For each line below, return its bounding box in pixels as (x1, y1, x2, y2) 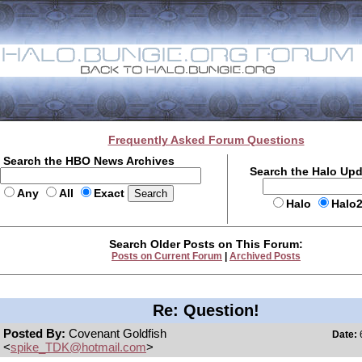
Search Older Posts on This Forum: (109, 238, 303, 250)
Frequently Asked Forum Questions (107, 133, 305, 146)
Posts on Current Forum (112, 250, 222, 262)
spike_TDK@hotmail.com (11, 340, 146, 354)
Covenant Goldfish (69, 326, 166, 340)
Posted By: (3, 326, 69, 340)
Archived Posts (229, 250, 301, 262)
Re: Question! (153, 301, 259, 319)
